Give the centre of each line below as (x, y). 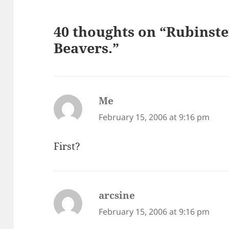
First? (67, 146)
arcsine (117, 195)
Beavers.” (87, 48)
